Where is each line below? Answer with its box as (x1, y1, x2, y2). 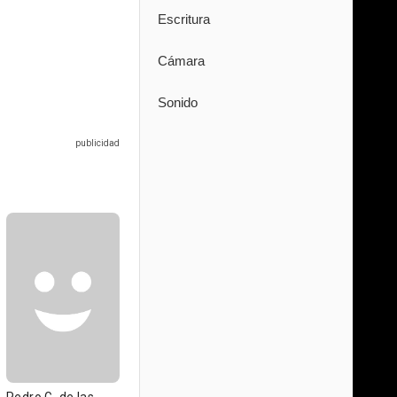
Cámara (158, 53, 205, 68)
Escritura (158, 12, 210, 27)
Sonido (158, 95, 198, 110)
